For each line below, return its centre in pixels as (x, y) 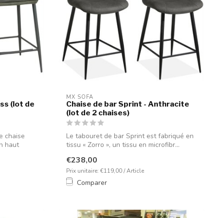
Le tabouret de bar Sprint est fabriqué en (130, 136)
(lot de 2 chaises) (98, 112)
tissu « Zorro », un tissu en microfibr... (123, 145)
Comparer (92, 182)
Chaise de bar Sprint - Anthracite (128, 104)
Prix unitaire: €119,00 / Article (105, 171)
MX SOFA (80, 97)
